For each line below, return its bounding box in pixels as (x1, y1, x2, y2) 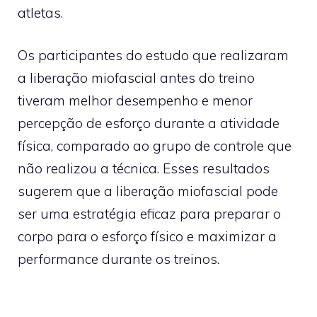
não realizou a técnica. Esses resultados (18, 160, 270, 177)
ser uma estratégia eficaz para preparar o (18, 205, 281, 222)
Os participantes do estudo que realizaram (18, 47, 289, 64)
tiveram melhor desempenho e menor (18, 92, 253, 109)
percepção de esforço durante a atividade (18, 115, 279, 132)
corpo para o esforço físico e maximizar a (18, 228, 277, 245)
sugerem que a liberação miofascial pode (18, 183, 278, 200)
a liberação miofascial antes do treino (18, 69, 255, 86)
